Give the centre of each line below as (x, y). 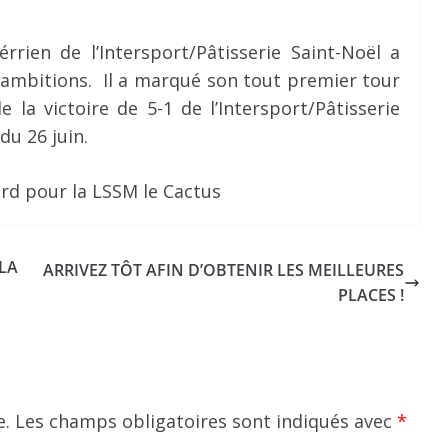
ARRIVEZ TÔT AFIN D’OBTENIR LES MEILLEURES (224, 269)
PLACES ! (371, 294)
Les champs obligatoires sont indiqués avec (206, 420)
